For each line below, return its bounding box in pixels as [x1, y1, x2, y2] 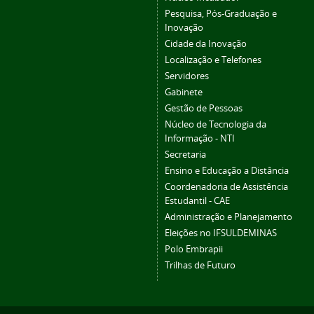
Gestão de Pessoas [165, 102, 243, 115]
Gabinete [165, 86, 203, 99]
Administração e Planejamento [165, 211, 292, 224]
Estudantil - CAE [165, 195, 230, 207]
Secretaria [165, 149, 206, 161]
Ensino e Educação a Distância [165, 165, 289, 177]
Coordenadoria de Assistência [165, 181, 288, 193]
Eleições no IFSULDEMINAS [165, 227, 277, 240]
